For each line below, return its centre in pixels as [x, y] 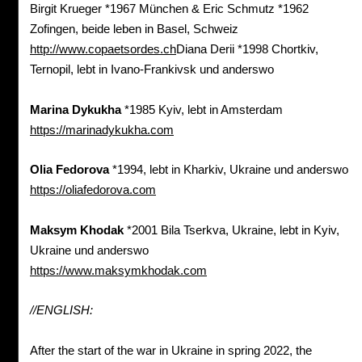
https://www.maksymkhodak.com [118, 271]
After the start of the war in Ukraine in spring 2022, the [171, 351]
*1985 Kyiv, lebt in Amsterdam [202, 110]
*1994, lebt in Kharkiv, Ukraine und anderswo [229, 170]
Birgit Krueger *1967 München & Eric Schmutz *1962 [169, 9]
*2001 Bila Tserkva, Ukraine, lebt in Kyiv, [232, 230]
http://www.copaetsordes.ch [103, 49]
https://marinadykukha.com [102, 130]
